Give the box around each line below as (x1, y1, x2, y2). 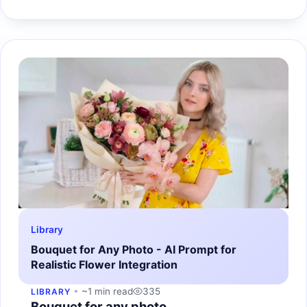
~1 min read (81, 285, 133, 297)
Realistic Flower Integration (31, 257, 177, 271)
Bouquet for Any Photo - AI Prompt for (31, 242, 236, 256)
